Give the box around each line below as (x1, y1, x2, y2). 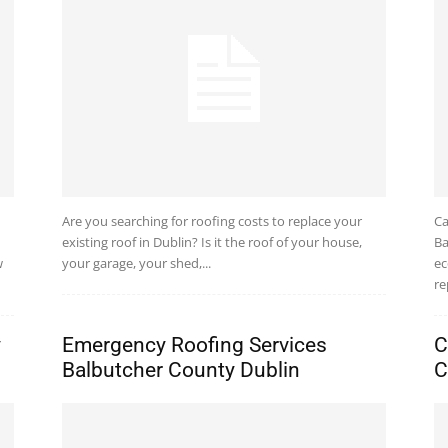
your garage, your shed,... (62, 254, 211, 273)
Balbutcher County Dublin (62, 358, 300, 383)
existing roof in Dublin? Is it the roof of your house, (62, 233, 362, 252)
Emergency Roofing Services (62, 333, 327, 358)
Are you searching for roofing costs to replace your (62, 212, 362, 231)
